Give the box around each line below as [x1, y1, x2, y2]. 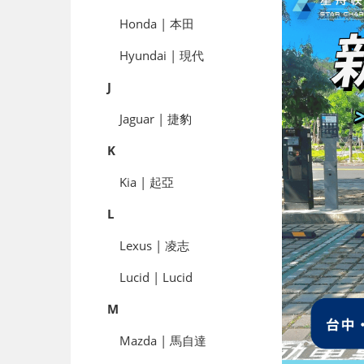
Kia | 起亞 [119, 173, 174, 190]
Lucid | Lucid [119, 268, 193, 285]
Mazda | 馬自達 [119, 331, 206, 349]
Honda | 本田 [119, 15, 194, 32]
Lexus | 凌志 [119, 236, 189, 253]
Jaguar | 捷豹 [119, 110, 192, 127]
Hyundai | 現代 [119, 46, 204, 63]
